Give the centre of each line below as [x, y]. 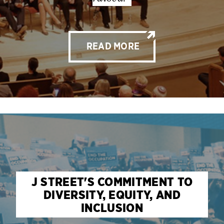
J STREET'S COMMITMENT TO [112, 181]
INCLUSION [112, 207]
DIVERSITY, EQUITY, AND [112, 194]
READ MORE [113, 47]
